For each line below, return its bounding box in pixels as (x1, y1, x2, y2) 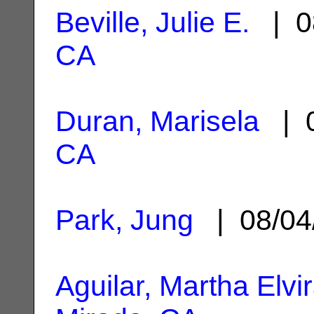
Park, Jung (55, 203, 193, 236)
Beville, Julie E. (55, 6, 250, 39)
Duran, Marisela (55, 104, 259, 137)
